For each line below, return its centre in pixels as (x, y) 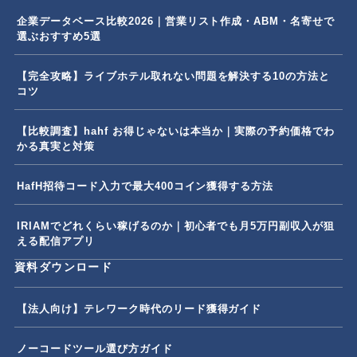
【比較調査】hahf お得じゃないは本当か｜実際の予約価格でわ (176, 131)
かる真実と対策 (56, 146)
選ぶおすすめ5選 (59, 36)
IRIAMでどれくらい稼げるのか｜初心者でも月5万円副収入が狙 (176, 226)
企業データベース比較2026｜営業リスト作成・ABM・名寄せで (176, 21)
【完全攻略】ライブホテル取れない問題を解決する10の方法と (174, 76)
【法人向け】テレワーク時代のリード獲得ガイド (139, 308)
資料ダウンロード (64, 267)
